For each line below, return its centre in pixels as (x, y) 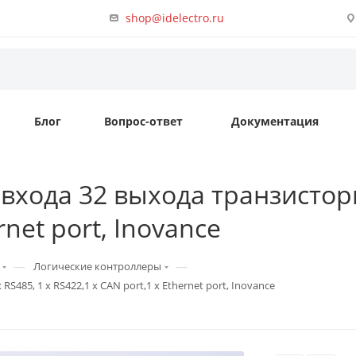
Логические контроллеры (97, 266)
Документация (275, 121)
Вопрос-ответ (143, 121)
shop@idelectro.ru (175, 17)
